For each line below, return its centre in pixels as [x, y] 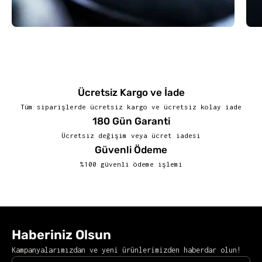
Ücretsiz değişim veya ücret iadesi [131, 135]
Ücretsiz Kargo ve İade [131, 92]
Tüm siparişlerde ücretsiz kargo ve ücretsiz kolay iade [131, 106]
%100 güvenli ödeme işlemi [131, 164]
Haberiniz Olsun [61, 235]
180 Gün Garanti [131, 121]
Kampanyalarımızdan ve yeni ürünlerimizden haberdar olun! [126, 250]
